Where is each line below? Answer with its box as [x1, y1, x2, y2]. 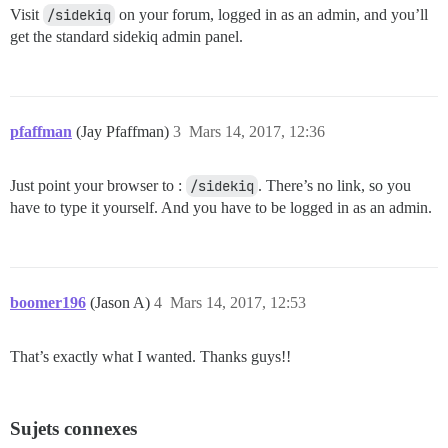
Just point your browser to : [10, 177, 186, 194]
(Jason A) [90, 294, 154, 311]
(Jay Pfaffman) [76, 123, 173, 140]
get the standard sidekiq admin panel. [10, 28, 243, 45]
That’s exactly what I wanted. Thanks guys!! [10, 348, 291, 365]
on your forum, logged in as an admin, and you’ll [115, 6, 428, 23]
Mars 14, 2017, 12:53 [170, 294, 306, 311]
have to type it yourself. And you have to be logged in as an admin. [10, 199, 432, 216]
